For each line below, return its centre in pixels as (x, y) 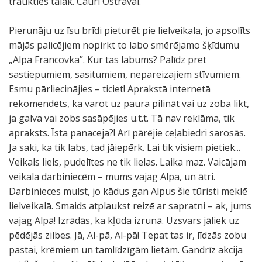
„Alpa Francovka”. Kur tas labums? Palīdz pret (108, 60)
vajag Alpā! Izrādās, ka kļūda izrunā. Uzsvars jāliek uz (124, 220)
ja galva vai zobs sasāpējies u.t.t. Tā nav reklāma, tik (122, 118)
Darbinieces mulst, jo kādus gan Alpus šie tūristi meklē (128, 191)
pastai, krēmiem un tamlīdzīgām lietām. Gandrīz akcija (126, 250)
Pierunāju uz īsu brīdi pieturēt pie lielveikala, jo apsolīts (130, 30)
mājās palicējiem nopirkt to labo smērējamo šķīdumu (124, 45)
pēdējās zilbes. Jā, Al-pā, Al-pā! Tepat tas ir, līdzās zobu (127, 235)
